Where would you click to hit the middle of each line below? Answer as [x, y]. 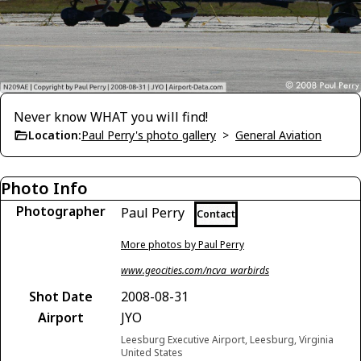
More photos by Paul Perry [183, 244]
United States [152, 352]
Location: [55, 135]
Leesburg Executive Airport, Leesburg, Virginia [227, 339]
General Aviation [278, 135]
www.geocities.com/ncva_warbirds [195, 270]
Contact [216, 214]
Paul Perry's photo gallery [149, 135]
